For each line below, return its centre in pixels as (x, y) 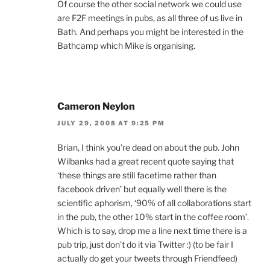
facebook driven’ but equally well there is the (142, 189)
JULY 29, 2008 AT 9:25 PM (111, 123)
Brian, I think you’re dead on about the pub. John (148, 147)
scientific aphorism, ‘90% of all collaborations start (154, 202)
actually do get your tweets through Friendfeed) (147, 258)
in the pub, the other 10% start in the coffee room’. (153, 216)
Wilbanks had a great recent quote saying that (146, 161)
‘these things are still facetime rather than (137, 175)
